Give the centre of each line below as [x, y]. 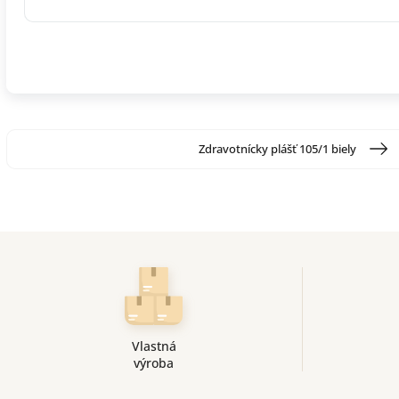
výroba [154, 362]
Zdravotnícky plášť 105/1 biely [277, 148]
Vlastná [154, 346]
